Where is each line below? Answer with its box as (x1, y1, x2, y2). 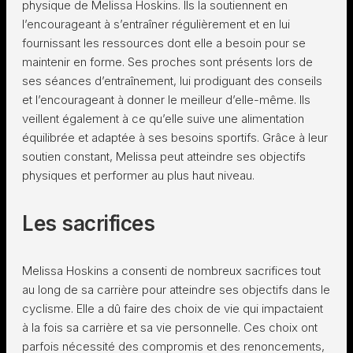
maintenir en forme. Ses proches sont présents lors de (22, 54, 313, 69)
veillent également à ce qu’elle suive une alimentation (22, 111, 304, 126)
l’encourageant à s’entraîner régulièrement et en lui (22, 17, 290, 32)
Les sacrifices (22, 211, 154, 236)
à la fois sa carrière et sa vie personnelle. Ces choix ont (22, 320, 318, 335)
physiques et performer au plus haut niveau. (22, 168, 255, 183)
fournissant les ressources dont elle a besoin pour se (22, 35, 306, 50)
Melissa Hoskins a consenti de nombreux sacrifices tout (22, 263, 321, 278)
